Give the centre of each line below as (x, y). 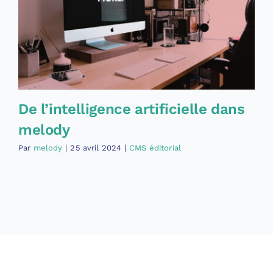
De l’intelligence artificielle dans (131, 109)
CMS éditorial (155, 147)
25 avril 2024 (96, 147)
